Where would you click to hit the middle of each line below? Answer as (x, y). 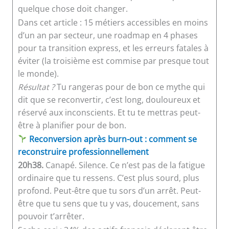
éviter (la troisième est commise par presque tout (113, 61)
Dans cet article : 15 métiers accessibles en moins (113, 22)
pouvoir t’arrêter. (51, 216)
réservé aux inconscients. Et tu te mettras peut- (109, 113)
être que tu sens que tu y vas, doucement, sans (108, 204)
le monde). (38, 73)
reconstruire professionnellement (83, 152)
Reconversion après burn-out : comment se (112, 139)
